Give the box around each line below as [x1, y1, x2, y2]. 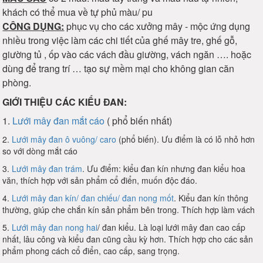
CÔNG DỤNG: [2, 19, 65, 33]
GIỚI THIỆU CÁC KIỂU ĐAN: [2, 95, 127, 109]
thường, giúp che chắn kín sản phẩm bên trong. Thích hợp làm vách [2, 204, 255, 216]
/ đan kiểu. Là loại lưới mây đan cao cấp [97, 221, 246, 234]
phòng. [2, 76, 32, 90]
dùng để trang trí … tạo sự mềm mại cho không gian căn [2, 62, 235, 76]
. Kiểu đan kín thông [174, 192, 249, 204]
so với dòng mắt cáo [2, 145, 78, 157]
